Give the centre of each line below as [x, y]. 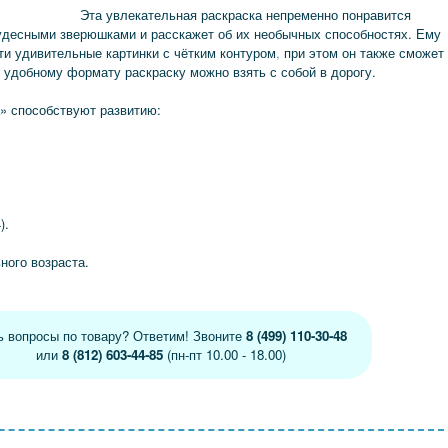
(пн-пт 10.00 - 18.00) [224, 354]
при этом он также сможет [362, 52]
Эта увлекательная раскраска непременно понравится [246, 14]
